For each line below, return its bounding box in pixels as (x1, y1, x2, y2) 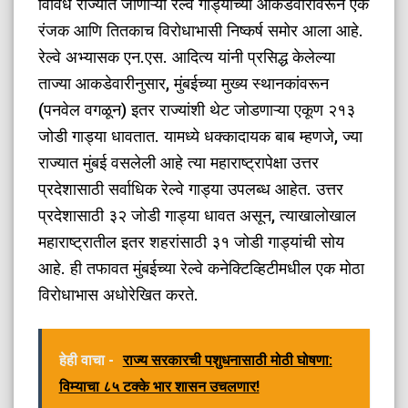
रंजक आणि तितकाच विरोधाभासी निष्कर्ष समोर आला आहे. (38, 20, 364, 40)
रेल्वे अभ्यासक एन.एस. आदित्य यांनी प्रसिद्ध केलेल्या (38, 46, 336, 66)
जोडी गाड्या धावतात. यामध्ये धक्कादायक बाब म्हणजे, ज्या (38, 126, 363, 146)
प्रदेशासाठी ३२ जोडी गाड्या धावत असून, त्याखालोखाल (38, 205, 357, 225)
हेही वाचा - (58, 351, 114, 369)
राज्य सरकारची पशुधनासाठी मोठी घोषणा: (122, 351, 332, 369)
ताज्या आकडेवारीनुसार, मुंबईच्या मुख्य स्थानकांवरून (38, 73, 330, 93)
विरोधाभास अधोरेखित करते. (38, 284, 199, 304)
